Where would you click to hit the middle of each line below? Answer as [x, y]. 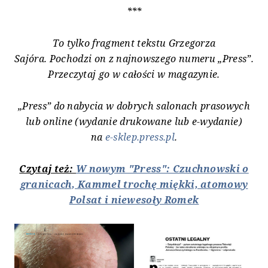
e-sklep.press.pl [140, 137]
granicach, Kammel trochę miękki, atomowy [134, 185]
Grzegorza [192, 43]
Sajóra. [32, 59]
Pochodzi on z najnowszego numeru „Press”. [151, 59]
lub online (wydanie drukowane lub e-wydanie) [134, 122]
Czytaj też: [48, 169]
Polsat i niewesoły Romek [134, 200]
